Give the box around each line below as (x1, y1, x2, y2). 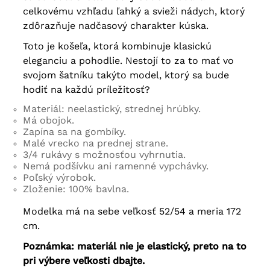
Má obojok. (22, 115, 74, 127)
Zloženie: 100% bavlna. (22, 183, 129, 195)
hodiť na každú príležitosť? (22, 84, 150, 96)
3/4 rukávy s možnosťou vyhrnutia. (22, 149, 186, 161)
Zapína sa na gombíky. (22, 126, 126, 138)
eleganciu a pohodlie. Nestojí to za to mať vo (22, 55, 234, 67)
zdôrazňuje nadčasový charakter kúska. (22, 20, 209, 32)
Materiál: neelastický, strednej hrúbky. (22, 103, 201, 115)
